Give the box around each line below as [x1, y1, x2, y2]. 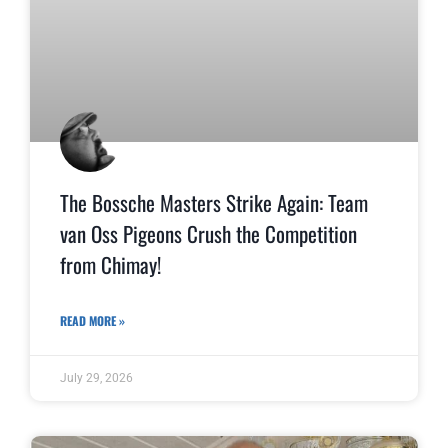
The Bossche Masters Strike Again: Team [60, 186, 368, 218]
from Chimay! [60, 248, 161, 280]
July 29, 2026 [60, 371, 133, 386]
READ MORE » [60, 312, 125, 330]
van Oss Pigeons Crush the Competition [60, 217, 357, 249]
